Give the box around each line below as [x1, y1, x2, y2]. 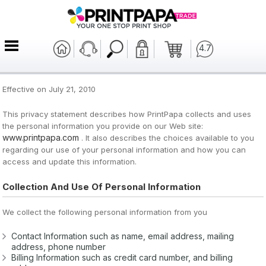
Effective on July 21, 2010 [2, 84, 96, 94]
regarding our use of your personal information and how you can [2, 144, 246, 154]
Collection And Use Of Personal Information [2, 180, 201, 192]
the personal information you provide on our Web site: [2, 121, 204, 131]
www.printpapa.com [2, 132, 80, 142]
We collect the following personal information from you [2, 207, 208, 217]
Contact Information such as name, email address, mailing [11, 230, 235, 241]
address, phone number [11, 241, 106, 252]
